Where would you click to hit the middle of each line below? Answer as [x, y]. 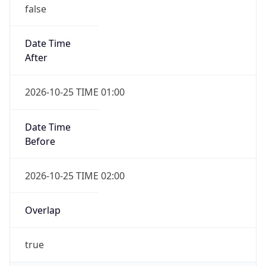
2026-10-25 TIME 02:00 [75, 175]
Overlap [42, 210]
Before [40, 141]
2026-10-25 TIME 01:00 [75, 92]
